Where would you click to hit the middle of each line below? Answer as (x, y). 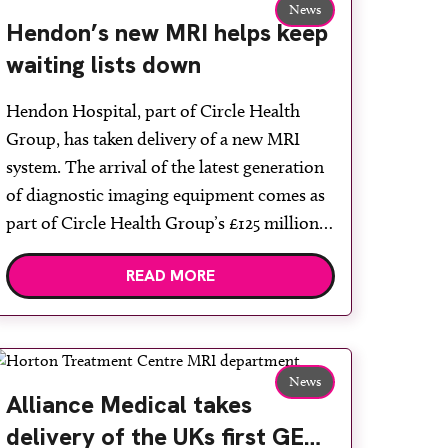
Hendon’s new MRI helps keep (167, 32)
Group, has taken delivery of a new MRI (153, 139)
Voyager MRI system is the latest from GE (161, 279)
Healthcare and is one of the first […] (142, 307)
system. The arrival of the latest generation (165, 167)
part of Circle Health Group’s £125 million (163, 223)
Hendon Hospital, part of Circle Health (153, 111)
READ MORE (171, 275)
